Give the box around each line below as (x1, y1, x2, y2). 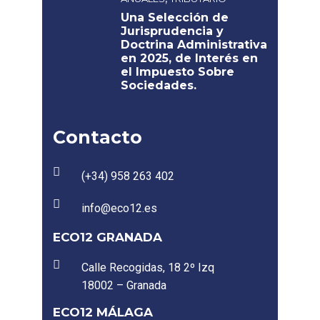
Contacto (53, 126, 142, 148)
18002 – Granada (81, 279, 166, 292)
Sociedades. (121, 79, 196, 92)
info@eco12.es (81, 201, 157, 215)
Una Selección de (121, 11, 229, 24)
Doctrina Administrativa (121, 38, 267, 51)
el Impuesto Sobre (121, 65, 234, 79)
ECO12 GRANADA (53, 230, 162, 244)
